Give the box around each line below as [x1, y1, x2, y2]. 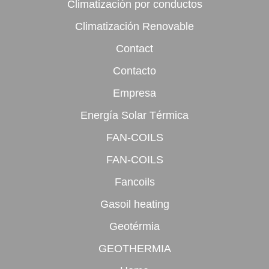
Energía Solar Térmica [80, 109, 189, 121]
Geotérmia [109, 220, 160, 232]
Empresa [113, 87, 156, 99]
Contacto [113, 65, 156, 77]
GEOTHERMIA [98, 243, 171, 255]
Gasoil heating [100, 198, 169, 210]
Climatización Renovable [75, 20, 194, 32]
